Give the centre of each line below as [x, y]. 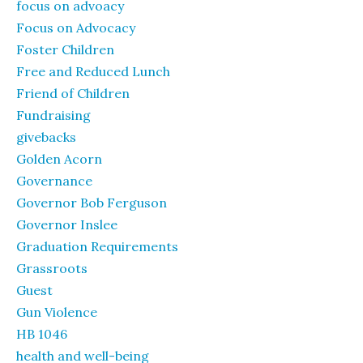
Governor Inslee [67, 224]
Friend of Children [73, 93]
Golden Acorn [59, 159]
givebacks [46, 137]
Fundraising [53, 115]
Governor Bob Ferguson [92, 203]
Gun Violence [57, 312]
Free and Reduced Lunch [93, 71]
